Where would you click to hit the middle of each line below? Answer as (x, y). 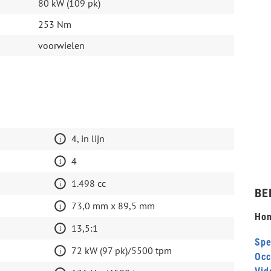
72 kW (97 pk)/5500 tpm (121, 251)
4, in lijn (88, 139)
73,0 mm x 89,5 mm (113, 206)
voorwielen (61, 46)
